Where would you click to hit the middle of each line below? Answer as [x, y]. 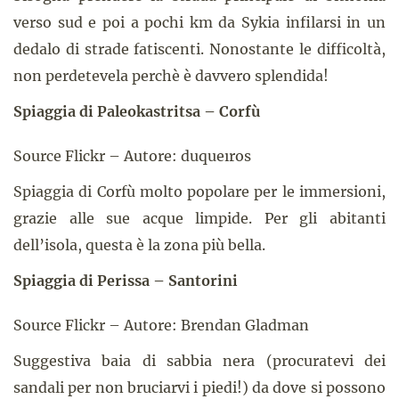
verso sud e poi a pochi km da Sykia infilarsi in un [199, 22]
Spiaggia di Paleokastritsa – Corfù [137, 111]
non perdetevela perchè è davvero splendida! [171, 76]
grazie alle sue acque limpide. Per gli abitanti [199, 218]
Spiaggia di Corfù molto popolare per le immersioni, [199, 191]
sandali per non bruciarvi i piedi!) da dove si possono [199, 387]
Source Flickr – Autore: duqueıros [132, 156]
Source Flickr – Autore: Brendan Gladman [161, 325]
